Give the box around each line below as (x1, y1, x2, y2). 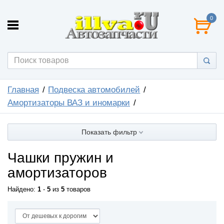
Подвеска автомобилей (48, 84, 140, 94)
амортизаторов (7, 164, 107, 180)
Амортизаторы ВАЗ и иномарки (7, 97, 130, 107)
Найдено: (7, 185, 37, 193)
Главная (7, 84, 39, 94)
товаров (64, 185, 90, 193)
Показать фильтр (81, 127, 139, 136)
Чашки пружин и (7, 149, 113, 165)
